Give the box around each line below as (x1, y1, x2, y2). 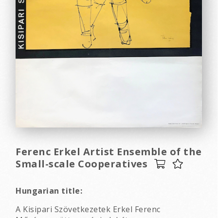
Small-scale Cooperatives (16, 157, 147, 170)
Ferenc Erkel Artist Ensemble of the (16, 145, 202, 158)
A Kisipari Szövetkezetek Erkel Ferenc (16, 203, 161, 215)
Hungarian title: (16, 185, 82, 196)
